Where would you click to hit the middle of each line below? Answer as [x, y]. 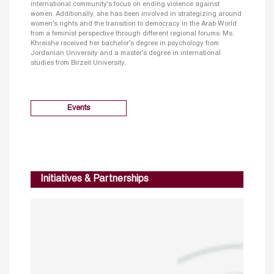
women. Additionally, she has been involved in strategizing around [136, 14]
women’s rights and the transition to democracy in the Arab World [134, 24]
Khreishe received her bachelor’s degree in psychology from [125, 44]
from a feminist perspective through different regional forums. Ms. [132, 34]
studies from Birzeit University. [78, 63]
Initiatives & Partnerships [94, 180]
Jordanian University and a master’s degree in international [126, 54]
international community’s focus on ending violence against [125, 5]
